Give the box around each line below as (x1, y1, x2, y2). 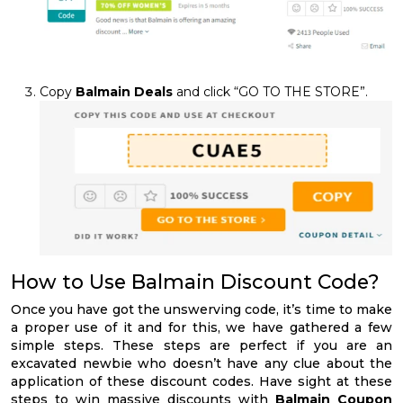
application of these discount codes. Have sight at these (11, 373, 392, 390)
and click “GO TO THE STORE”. (176, 83, 368, 100)
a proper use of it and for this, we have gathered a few (11, 319, 392, 336)
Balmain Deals (76, 83, 176, 100)
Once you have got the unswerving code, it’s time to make (11, 301, 392, 318)
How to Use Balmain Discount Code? (11, 270, 380, 294)
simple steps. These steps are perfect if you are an (11, 337, 392, 354)
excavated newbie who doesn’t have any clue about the (11, 355, 392, 372)
